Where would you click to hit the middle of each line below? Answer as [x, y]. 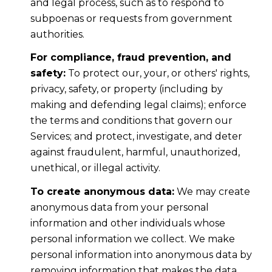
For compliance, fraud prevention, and [131, 58]
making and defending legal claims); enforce [138, 105]
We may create [212, 191]
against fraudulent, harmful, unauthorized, [135, 152]
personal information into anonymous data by [141, 254]
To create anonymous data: [102, 191]
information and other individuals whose [127, 223]
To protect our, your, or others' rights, [157, 73]
